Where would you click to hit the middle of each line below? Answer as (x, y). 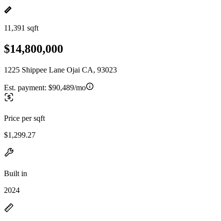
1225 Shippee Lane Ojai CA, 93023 (60, 70)
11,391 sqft (21, 28)
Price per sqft (24, 118)
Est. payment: (26, 87)
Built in (16, 173)
